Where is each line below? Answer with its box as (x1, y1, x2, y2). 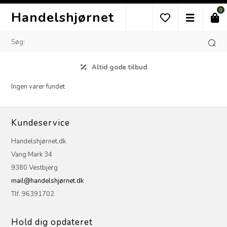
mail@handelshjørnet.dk (11, 176, 84, 185)
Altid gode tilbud (91, 62, 147, 72)
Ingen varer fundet (11, 82, 65, 91)
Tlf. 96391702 (11, 189, 55, 199)
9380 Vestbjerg (11, 163, 58, 172)
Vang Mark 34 (11, 149, 53, 159)
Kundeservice (11, 117, 70, 129)
